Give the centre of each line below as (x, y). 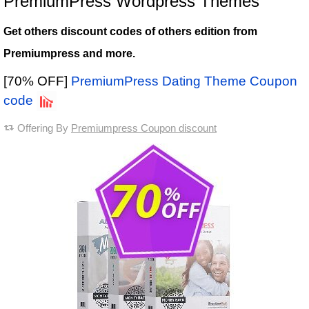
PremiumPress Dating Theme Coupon (184, 81)
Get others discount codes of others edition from (130, 32)
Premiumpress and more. (69, 54)
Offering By (44, 128)
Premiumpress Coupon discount (144, 128)
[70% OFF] (37, 81)
